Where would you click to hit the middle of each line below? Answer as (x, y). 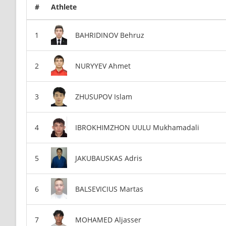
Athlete (64, 7)
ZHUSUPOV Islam (104, 96)
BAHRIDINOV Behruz (110, 35)
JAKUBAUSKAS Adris (109, 158)
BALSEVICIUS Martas (109, 189)
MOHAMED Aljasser (108, 219)
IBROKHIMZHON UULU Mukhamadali (137, 127)
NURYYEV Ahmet (103, 66)
